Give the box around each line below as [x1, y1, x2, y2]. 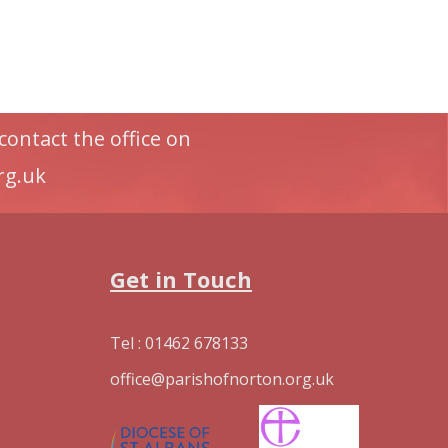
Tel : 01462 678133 [110, 332, 248, 354]
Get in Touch [110, 264, 252, 294]
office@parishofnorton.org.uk [110, 368, 334, 390]
